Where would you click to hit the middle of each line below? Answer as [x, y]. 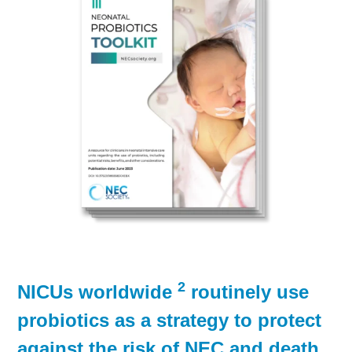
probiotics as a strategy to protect [170, 321]
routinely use [247, 292]
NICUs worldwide [98, 292]
